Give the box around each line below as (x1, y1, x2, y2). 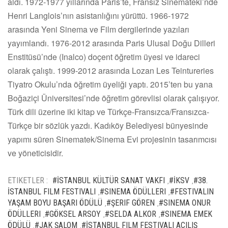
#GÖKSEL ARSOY (45, 209, 101, 219)
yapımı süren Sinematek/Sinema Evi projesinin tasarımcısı (8, 133, 217, 145)
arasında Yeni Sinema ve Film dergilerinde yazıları (8, 23, 189, 35)
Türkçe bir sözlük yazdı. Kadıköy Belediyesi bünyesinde (8, 119, 208, 131)
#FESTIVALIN (170, 186, 214, 196)
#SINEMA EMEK (160, 209, 212, 219)
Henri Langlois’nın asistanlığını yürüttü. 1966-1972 (8, 9, 189, 21)
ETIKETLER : (8, 175, 48, 185)
